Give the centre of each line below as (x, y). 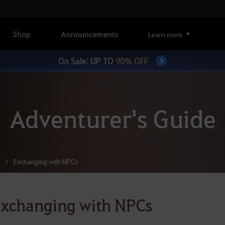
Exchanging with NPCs (46, 161)
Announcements (89, 34)
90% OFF (131, 61)
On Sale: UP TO (86, 61)
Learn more (165, 34)
